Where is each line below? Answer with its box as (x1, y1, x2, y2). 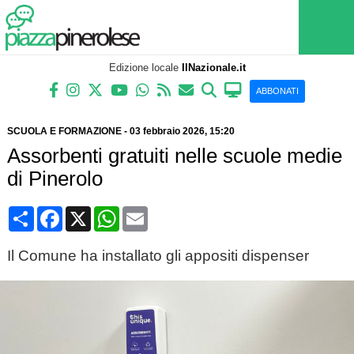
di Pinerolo (6, 168, 103, 190)
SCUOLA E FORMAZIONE (6, 126, 122, 137)
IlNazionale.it (181, 62, 246, 73)
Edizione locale (108, 62, 182, 73)
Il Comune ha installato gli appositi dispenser (6, 247, 309, 264)
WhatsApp (119, 205, 178, 219)
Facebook (62, 205, 119, 219)
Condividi (33, 205, 88, 219)
